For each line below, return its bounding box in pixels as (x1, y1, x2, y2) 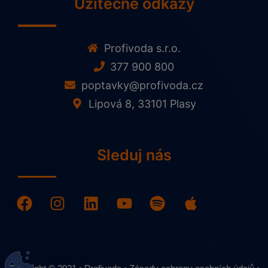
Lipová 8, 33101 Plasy (88, 97, 196, 110)
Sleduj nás (96, 145, 172, 164)
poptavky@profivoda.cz (81, 78, 203, 92)
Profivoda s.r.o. (103, 41, 181, 54)
